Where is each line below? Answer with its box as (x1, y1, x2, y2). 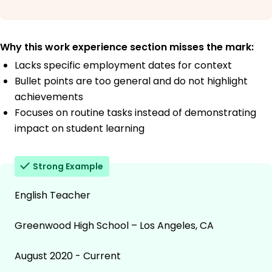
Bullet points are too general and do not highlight (15, 74, 248, 89)
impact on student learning (15, 121, 144, 136)
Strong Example (33, 160, 103, 173)
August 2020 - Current (15, 249, 121, 263)
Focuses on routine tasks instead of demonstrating (15, 106, 256, 120)
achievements (15, 90, 83, 104)
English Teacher (15, 188, 90, 203)
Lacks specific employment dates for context (15, 58, 232, 73)
